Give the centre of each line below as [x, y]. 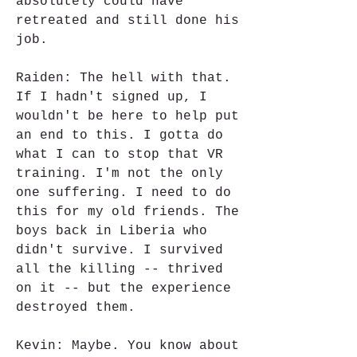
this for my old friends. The [127, 212]
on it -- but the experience [124, 288]
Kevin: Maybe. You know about [127, 346]
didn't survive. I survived [120, 250]
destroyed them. [76, 308]
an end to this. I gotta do [120, 135]
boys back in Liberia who [112, 231]
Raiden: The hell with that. [124, 78]
